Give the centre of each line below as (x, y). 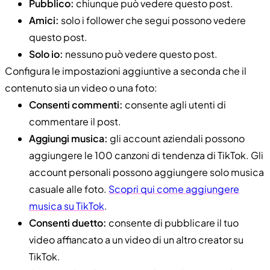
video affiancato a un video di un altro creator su (136, 239)
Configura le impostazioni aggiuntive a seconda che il (126, 71)
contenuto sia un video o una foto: (81, 87)
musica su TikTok (67, 206)
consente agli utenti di (174, 104)
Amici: (44, 20)
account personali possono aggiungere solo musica (146, 172)
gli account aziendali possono (176, 138)
